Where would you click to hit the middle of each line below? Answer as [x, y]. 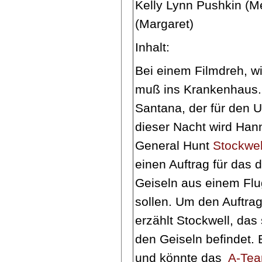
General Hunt [174, 145]
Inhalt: [153, 47]
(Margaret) [165, 23]
